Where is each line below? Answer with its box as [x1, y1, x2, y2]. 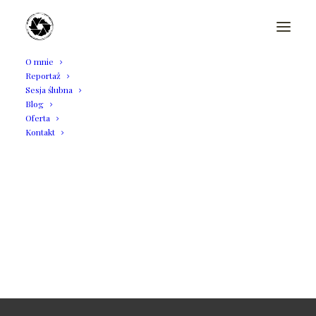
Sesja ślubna [25, 84, 73, 95]
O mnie [25, 56, 54, 67]
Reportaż [25, 70, 61, 81]
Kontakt [25, 126, 55, 138]
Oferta [25, 112, 50, 123]
